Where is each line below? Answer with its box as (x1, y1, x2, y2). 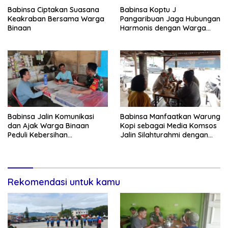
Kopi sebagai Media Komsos (120, 121, 217, 130)
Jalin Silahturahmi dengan (120, 130, 208, 139)
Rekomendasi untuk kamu (8, 176, 120, 188)
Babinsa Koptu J (120, 5, 176, 14)
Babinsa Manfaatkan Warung (120, 111, 220, 121)
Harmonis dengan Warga (120, 23, 206, 33)
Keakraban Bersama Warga (8, 14, 104, 23)
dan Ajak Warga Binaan (8, 121, 89, 130)
